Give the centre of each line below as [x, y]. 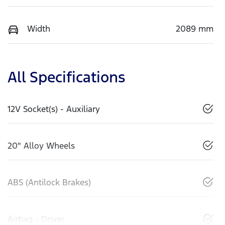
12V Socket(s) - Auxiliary [54, 109]
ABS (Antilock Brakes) [49, 183]
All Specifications [66, 77]
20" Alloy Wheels [41, 146]
